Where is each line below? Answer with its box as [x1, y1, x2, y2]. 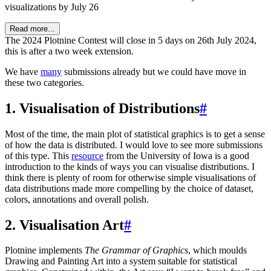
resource [71, 150, 103, 161]
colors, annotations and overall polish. [5, 194, 149, 204]
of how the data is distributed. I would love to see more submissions [5, 139, 263, 150]
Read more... [10, 24, 55, 33]
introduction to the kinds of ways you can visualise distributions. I [5, 161, 255, 172]
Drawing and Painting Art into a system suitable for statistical [5, 256, 237, 267]
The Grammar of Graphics [85, 245, 188, 256]
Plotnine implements [5, 245, 85, 256]
